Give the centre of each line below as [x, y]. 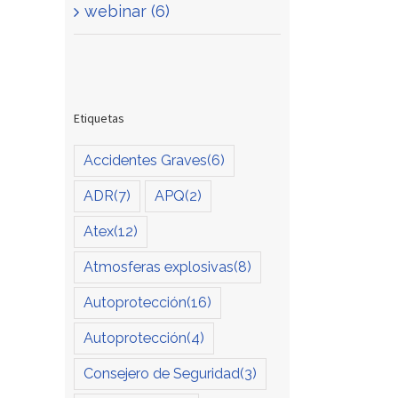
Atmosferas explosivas [159, 267]
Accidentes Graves [145, 161]
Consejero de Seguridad [162, 374]
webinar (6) [127, 12]
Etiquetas [99, 118]
